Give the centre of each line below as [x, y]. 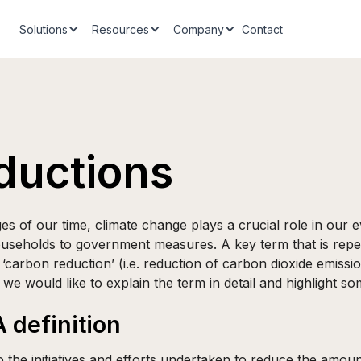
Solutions [43, 29]
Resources [120, 29]
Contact [262, 29]
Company [198, 29]
